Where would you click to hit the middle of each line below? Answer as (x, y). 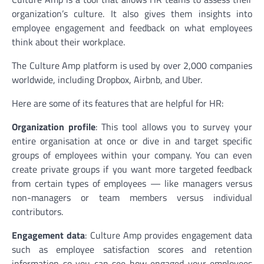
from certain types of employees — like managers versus (132, 183)
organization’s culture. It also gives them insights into (132, 13)
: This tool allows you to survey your (174, 126)
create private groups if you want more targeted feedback (132, 169)
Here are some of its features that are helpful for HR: (118, 103)
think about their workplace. (68, 42)
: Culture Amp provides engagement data (169, 235)
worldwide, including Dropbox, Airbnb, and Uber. (107, 79)
